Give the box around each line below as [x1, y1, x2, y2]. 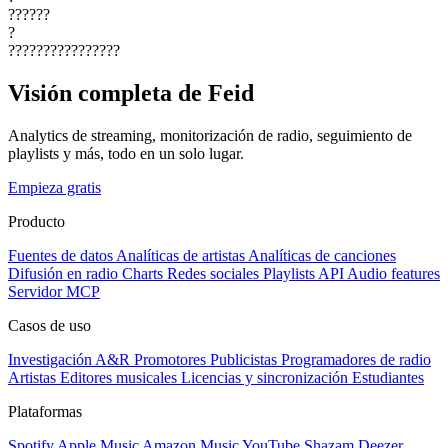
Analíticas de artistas [116, 247, 245, 265]
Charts [122, 265, 163, 283]
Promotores [134, 351, 206, 369]
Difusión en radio [8, 265, 118, 283]
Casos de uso [8, 317, 91, 335]
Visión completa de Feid [8, 80, 254, 107]
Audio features [347, 265, 440, 283]
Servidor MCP [8, 283, 100, 301]
